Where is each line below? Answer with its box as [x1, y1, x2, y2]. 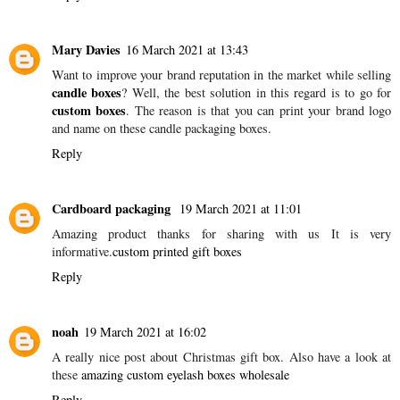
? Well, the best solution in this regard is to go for [121, 84, 392, 102]
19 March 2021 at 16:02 [84, 323, 206, 341]
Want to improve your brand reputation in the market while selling [52, 66, 391, 84]
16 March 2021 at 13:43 [126, 41, 248, 59]
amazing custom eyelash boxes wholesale [81, 366, 289, 384]
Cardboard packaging [52, 199, 174, 219]
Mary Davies [52, 40, 121, 60]
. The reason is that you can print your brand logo [126, 102, 392, 120]
